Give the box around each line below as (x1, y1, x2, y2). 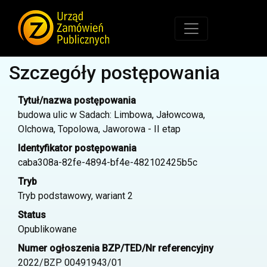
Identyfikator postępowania (18, 142, 136, 154)
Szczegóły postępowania (9, 61, 220, 84)
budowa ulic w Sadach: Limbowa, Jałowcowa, (18, 109, 205, 120)
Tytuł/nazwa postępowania (18, 95, 136, 106)
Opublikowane (18, 223, 77, 235)
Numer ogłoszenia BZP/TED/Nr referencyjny (18, 243, 213, 254)
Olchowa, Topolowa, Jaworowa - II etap (18, 123, 181, 135)
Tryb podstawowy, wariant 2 (18, 190, 133, 201)
